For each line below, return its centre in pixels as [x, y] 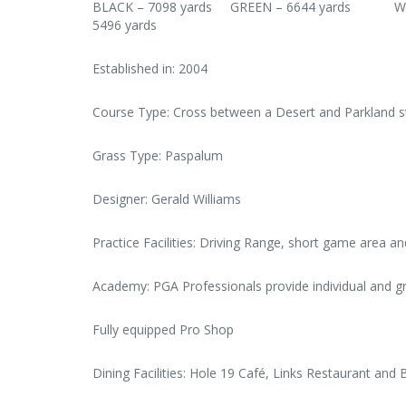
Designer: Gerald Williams [167, 199]
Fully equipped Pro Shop [163, 330]
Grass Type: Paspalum [158, 156]
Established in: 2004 [150, 69]
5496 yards [125, 25]
